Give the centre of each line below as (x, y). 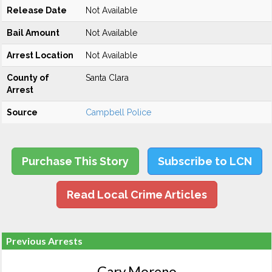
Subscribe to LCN (205, 161)
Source (22, 112)
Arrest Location (40, 55)
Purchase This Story (75, 161)
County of (28, 78)
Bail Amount (33, 33)
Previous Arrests (44, 241)
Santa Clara (107, 78)
